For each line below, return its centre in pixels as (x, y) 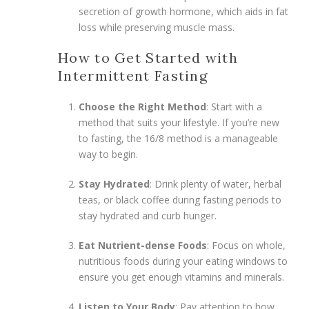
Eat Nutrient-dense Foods (143, 245)
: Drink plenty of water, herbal (216, 183)
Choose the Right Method (142, 106)
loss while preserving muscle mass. (157, 27)
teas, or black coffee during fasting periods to (180, 199)
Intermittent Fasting (133, 75)
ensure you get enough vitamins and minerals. (181, 277)
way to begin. (108, 154)
